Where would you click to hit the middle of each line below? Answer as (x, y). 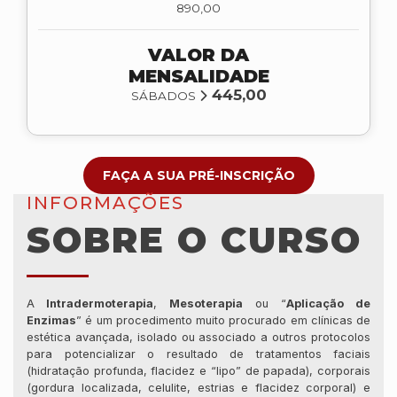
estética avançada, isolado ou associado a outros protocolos (198, 337)
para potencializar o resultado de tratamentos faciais (198, 354)
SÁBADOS (165, 95)
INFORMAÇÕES (105, 202)
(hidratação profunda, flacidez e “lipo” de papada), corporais (198, 370)
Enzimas (51, 320)
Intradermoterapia (94, 303)
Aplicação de (328, 303)
